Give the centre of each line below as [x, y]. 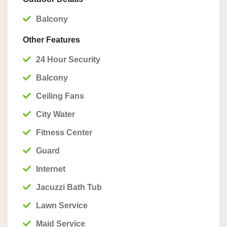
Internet [51, 169]
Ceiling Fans [60, 96]
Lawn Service [62, 205]
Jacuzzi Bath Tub [69, 187]
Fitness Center [64, 133]
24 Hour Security [68, 60]
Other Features [51, 40]
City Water [55, 114]
